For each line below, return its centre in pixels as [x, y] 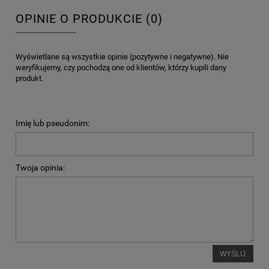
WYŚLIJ [233, 253]
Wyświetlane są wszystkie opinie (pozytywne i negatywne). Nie [122, 56]
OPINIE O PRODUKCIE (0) [89, 19]
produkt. [29, 78]
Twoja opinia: [40, 167]
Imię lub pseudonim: [53, 123]
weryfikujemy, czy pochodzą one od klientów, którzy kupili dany [121, 67]
